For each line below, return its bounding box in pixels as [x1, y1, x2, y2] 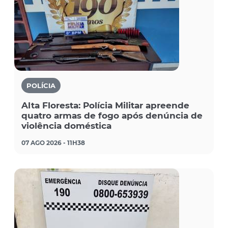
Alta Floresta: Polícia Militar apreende [21, 100, 189, 110]
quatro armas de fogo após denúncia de [21, 110, 203, 121]
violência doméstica [21, 120, 111, 131]
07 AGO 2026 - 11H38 [21, 138, 85, 147]
